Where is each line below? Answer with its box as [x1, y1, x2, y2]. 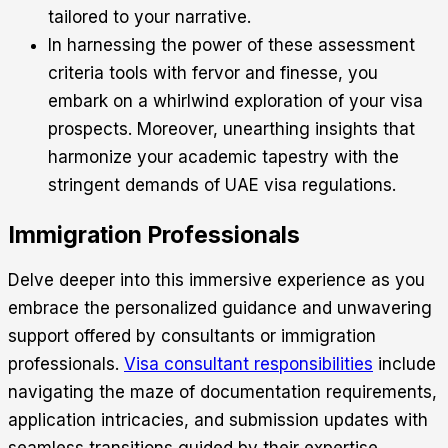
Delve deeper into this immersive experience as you [8, 270, 425, 291]
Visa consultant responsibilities [124, 354, 373, 375]
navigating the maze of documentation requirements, [8, 382, 437, 403]
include [373, 354, 436, 375]
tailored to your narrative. [48, 7, 251, 28]
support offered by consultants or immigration [8, 326, 376, 347]
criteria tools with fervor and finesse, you [48, 63, 378, 84]
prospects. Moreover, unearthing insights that [48, 119, 415, 140]
